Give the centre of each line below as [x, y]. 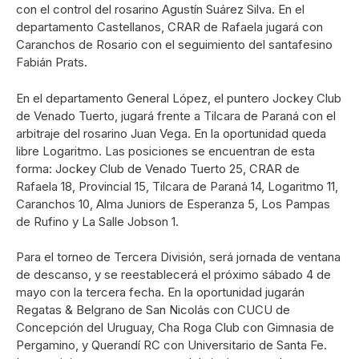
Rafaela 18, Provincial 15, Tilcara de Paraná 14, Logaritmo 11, [177, 186]
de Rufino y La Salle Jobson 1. [97, 221]
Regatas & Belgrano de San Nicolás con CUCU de [153, 310]
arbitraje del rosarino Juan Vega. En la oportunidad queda [171, 133]
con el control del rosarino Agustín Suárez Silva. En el [160, 10]
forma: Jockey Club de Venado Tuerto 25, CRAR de [158, 168]
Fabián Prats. [52, 63]
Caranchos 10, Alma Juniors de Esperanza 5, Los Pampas [173, 204]
